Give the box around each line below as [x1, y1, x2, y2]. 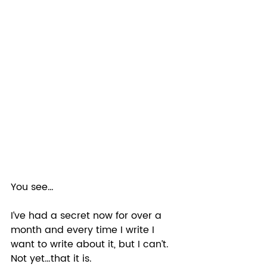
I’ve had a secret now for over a [11, 208, 164, 224]
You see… [11, 179, 57, 195]
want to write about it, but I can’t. [11, 237, 172, 253]
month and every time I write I [11, 222, 157, 238]
